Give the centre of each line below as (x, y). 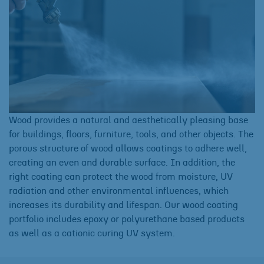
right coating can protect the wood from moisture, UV (121, 176)
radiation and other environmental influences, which (119, 191)
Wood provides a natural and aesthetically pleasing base (128, 120)
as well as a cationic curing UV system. (92, 233)
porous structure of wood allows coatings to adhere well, (128, 148)
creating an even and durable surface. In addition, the (122, 162)
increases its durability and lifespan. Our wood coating (123, 205)
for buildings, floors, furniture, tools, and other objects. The (131, 134)
